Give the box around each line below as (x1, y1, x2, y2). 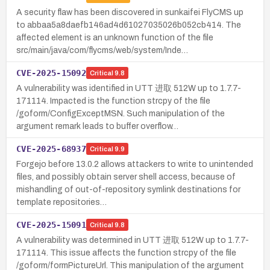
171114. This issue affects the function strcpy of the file (16, 248, 236, 257)
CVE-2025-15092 (16, 67, 86, 78)
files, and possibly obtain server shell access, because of (16, 172, 236, 181)
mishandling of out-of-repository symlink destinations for (16, 184, 240, 194)
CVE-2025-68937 (16, 143, 86, 154)
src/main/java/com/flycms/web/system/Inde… (16, 45, 188, 55)
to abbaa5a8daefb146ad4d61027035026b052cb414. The (16, 20, 241, 30)
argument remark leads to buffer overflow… (16, 121, 178, 131)
